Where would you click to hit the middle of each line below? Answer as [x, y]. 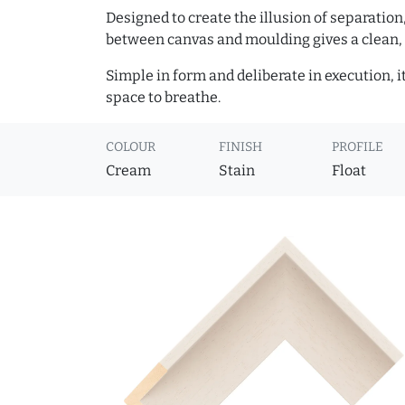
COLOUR [131, 147]
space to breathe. [163, 98]
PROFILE [358, 147]
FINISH [241, 147]
